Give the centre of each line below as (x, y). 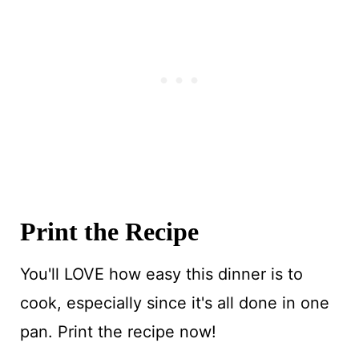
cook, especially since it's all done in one (174, 303)
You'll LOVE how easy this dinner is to (161, 274)
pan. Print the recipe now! (118, 331)
